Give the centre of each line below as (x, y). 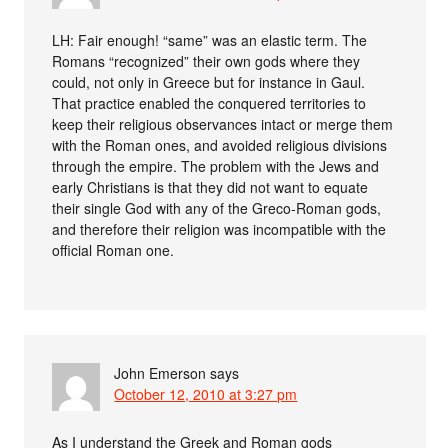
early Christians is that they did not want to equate (210, 186)
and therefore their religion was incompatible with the (219, 228)
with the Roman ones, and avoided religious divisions (220, 144)
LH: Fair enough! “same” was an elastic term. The (210, 39)
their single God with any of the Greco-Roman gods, (217, 207)
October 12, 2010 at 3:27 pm (206, 393)
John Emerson (160, 372)
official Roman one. (113, 249)
